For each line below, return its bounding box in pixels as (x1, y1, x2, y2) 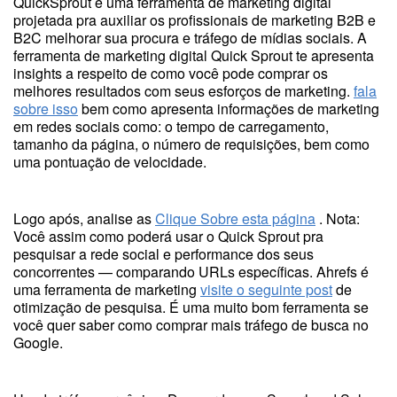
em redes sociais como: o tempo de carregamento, (13, 116, 329, 136)
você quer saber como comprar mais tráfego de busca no (13, 315, 369, 335)
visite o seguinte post (200, 279, 332, 300)
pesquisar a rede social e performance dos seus (13, 244, 314, 264)
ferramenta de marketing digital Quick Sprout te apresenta (13, 45, 374, 66)
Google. (13, 332, 63, 353)
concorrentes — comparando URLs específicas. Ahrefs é (13, 261, 369, 282)
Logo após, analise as (13, 208, 155, 229)
